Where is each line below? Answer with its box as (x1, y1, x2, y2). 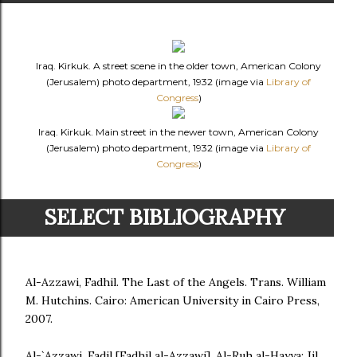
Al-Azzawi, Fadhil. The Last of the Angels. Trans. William (25, 275, 326, 289)
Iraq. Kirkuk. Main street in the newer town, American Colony (38, 126, 319, 138)
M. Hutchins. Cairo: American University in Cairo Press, (25, 293, 320, 308)
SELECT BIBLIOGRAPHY (43, 203, 284, 230)
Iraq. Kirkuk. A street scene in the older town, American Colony (36, 60, 321, 72)
